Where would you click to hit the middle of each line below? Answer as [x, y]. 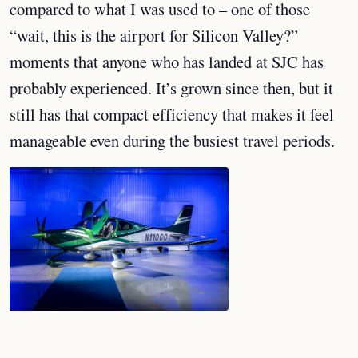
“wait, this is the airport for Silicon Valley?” [154, 35]
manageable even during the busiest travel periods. [172, 141]
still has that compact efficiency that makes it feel [172, 114]
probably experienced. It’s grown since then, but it [171, 88]
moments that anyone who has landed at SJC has [167, 62]
